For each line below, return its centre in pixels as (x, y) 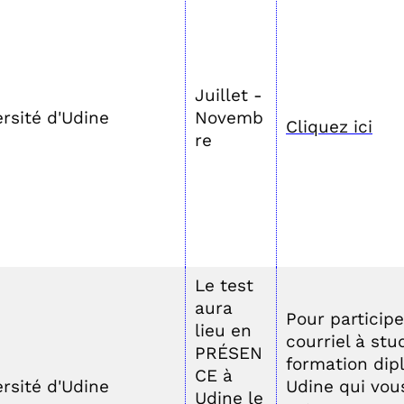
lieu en (223, 331)
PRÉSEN (229, 353)
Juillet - (229, 95)
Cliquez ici (329, 127)
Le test (224, 285)
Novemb (229, 118)
